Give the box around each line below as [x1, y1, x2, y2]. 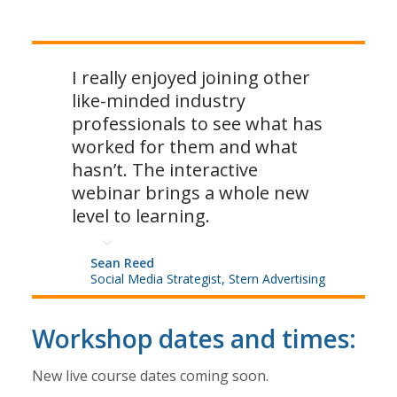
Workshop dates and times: [31, 321, 356, 355]
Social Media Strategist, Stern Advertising [90, 269, 326, 287]
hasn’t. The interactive [71, 157, 258, 182]
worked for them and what [71, 134, 298, 159]
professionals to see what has [71, 111, 323, 136]
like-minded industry [71, 88, 245, 113]
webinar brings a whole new [71, 180, 309, 205]
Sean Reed [90, 253, 155, 271]
